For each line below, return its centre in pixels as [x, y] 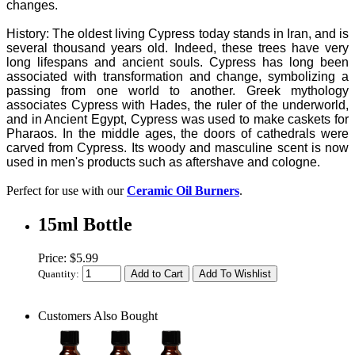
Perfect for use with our [67, 191]
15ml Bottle [85, 224]
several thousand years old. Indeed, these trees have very [177, 48]
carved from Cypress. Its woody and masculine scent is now [177, 148]
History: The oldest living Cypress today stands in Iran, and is [177, 34]
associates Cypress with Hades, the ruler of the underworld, [177, 105]
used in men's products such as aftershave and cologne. [163, 162]
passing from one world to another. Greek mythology [177, 91]
